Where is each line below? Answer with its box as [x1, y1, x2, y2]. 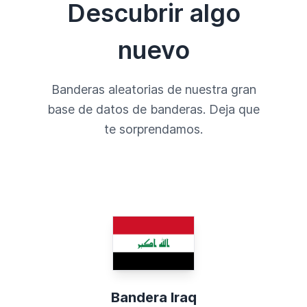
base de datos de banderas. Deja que [47, 102, 260, 117]
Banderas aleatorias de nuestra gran [51, 82, 256, 97]
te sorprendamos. [104, 122, 203, 137]
